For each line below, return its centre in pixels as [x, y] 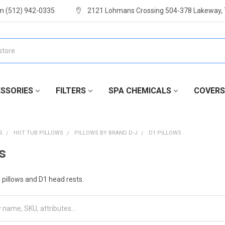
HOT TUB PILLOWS [39, 133]
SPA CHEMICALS [140, 90]
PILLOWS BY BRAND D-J [106, 133]
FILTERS [71, 90]
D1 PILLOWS [165, 133]
